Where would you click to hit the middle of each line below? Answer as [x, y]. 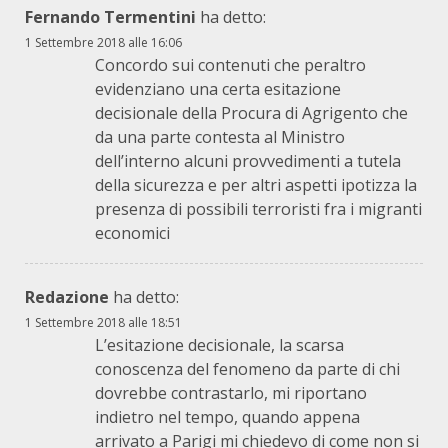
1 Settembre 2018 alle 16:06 [103, 42]
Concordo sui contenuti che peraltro [230, 64]
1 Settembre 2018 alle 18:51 [103, 322]
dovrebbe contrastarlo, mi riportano [231, 392]
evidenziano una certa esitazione [218, 88]
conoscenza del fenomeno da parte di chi [247, 368]
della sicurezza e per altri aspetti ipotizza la [256, 184]
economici [132, 232]
